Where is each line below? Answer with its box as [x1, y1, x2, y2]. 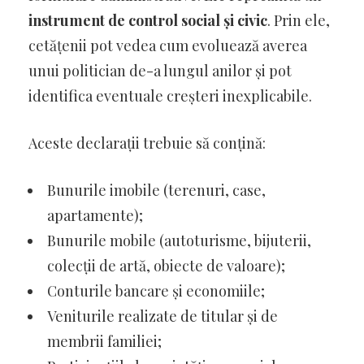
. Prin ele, [267, 10, 330, 30]
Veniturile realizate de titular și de [47, 305, 278, 326]
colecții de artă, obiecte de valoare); [47, 255, 285, 275]
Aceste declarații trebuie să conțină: [28, 132, 266, 153]
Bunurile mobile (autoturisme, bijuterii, [47, 230, 311, 250]
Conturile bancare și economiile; [47, 280, 265, 301]
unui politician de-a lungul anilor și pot [28, 60, 292, 80]
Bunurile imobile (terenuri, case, [47, 180, 266, 200]
